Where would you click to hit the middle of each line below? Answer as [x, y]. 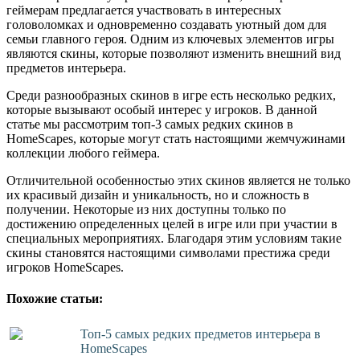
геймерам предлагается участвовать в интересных [144, 10]
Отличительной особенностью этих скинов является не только [178, 180]
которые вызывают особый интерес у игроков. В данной [162, 109]
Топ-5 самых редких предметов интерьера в [201, 333]
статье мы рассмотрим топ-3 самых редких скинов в [150, 124]
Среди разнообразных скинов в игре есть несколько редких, [171, 95]
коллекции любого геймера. [83, 153]
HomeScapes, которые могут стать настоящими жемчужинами [176, 138]
